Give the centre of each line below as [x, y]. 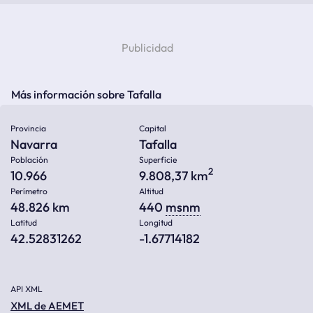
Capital [153, 128]
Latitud [24, 223]
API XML [27, 289]
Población [29, 160]
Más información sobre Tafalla [86, 94]
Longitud [156, 223]
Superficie [158, 160]
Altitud [151, 191]
